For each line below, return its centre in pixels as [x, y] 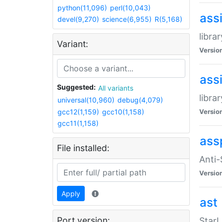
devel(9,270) [78, 19]
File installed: [83, 148]
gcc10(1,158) [123, 111]
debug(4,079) [140, 100]
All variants [120, 88]
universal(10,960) [86, 100]
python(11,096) [82, 7]
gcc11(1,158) [78, 123]
